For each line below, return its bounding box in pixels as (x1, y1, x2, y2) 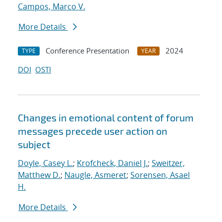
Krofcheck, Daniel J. (77, 158, 148, 169)
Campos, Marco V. (18, 1, 85, 12)
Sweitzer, (152, 158, 185, 169)
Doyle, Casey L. (18, 158, 73, 169)
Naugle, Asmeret (64, 169, 126, 181)
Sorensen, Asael (130, 169, 190, 181)
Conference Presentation (46, 46, 129, 56)
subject (18, 138, 51, 151)
